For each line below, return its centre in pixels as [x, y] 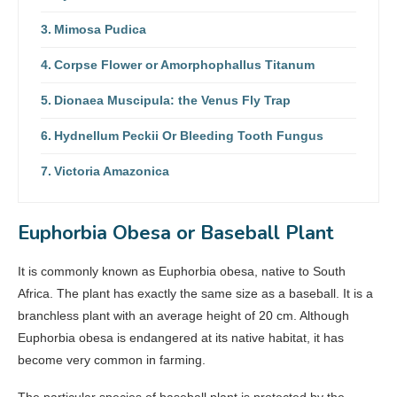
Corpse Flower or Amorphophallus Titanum [184, 64]
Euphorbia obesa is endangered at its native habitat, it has [181, 337]
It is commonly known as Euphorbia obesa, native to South [182, 271]
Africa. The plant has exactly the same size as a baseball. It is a [195, 293]
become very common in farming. [112, 359]
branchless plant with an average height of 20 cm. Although [183, 315]
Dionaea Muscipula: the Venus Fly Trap [172, 100]
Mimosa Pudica [100, 29]
